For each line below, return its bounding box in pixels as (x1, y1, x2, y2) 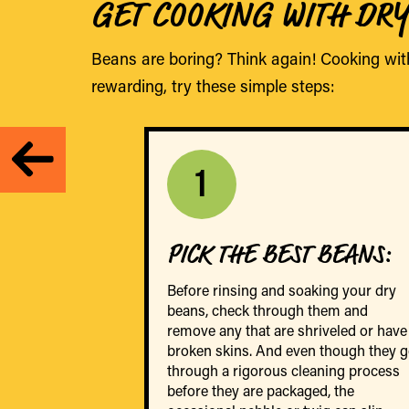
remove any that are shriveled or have (166, 320, 407, 340)
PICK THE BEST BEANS (166, 235, 383, 273)
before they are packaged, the (166, 380, 354, 400)
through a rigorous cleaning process (166, 360, 400, 380)
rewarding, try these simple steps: (91, 74, 335, 97)
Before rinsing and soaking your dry (166, 279, 396, 299)
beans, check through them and (166, 299, 368, 320)
